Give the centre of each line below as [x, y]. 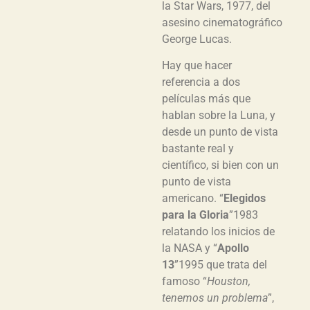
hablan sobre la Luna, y [219, 116]
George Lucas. [197, 39]
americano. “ [193, 199]
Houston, [229, 282]
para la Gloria [195, 215]
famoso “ [184, 282]
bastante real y [198, 149]
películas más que [206, 99]
